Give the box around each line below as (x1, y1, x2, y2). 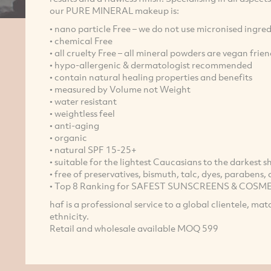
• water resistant (49, 94, 117, 107)
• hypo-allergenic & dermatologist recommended (49, 58, 252, 71)
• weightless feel (49, 106, 115, 119)
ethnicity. (49, 209, 89, 222)
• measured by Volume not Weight (49, 82, 191, 95)
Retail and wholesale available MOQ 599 (49, 221, 218, 234)
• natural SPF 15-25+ (49, 143, 137, 155)
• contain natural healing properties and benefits (49, 70, 252, 83)
